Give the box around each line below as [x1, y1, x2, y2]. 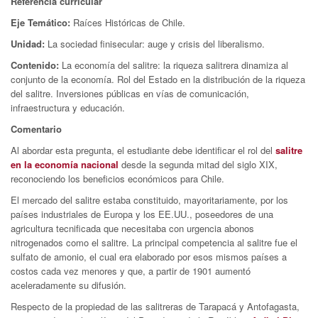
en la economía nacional [11, 158, 121, 171]
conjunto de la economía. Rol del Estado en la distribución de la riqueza [11, 72, 305, 86]
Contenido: [11, 58, 62, 72]
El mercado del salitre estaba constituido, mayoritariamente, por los [11, 193, 288, 207]
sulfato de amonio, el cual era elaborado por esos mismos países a [11, 250, 287, 263]
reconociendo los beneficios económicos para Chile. [11, 172, 224, 185]
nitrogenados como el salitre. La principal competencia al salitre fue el [11, 236, 297, 249]
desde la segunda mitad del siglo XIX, [121, 158, 278, 171]
